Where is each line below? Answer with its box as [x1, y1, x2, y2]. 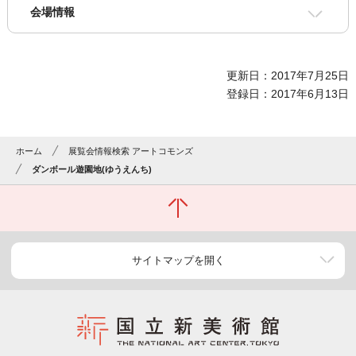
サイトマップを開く [131, 254, 225, 267]
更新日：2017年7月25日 [226, 69, 350, 83]
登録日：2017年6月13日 [226, 87, 350, 101]
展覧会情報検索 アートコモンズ [68, 146, 194, 157]
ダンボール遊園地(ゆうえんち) [32, 164, 153, 175]
